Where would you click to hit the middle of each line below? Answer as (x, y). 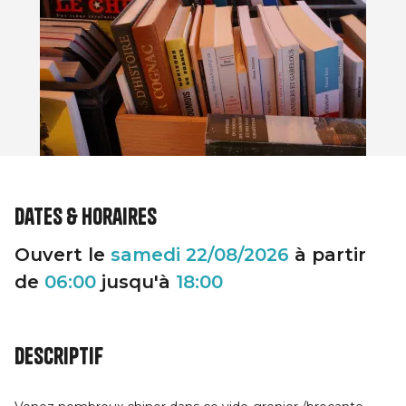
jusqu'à (136, 282)
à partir (328, 255)
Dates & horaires (86, 217)
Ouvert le (63, 255)
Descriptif (59, 356)
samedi (145, 255)
